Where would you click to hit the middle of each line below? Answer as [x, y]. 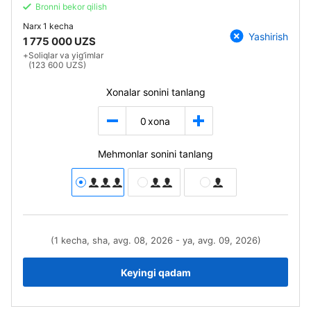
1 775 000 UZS [59, 41]
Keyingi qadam [155, 272]
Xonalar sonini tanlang [155, 92]
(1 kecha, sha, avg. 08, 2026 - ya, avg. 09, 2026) [155, 240]
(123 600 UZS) [57, 65]
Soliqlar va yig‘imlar [66, 55]
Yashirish [268, 36]
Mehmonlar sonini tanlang [155, 154]
